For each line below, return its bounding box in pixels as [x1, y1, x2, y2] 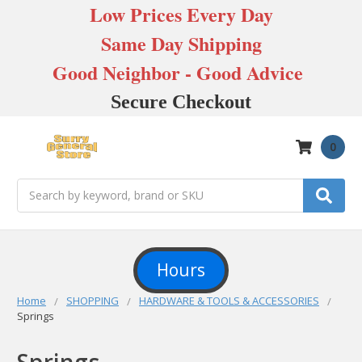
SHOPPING [66, 293, 119, 308]
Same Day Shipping [100, 29, 262, 57]
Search [17, 179, 53, 195]
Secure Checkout [111, 91, 251, 112]
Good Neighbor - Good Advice [53, 58, 309, 86]
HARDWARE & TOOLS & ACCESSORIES [139, 293, 319, 308]
